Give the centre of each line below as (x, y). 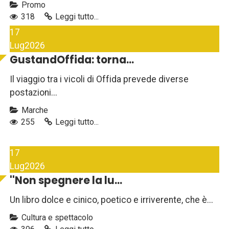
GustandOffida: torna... (72, 60)
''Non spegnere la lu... (66, 181)
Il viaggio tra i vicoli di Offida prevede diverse (99, 79)
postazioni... (33, 93)
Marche (34, 110)
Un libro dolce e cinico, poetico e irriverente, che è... (111, 200)
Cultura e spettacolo (56, 218)
